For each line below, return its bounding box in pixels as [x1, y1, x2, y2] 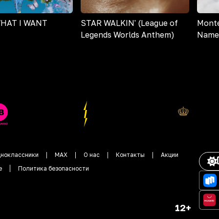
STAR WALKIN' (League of [80, 18, 178, 28]
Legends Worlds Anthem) [80, 30, 175, 40]
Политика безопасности [18, 165, 89, 173]
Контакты [116, 151, 145, 159]
